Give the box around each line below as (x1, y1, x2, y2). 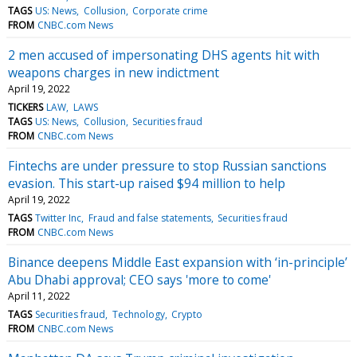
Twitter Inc (35, 210, 82, 225)
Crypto (171, 307, 202, 321)
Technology (112, 307, 165, 321)
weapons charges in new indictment (8, 63, 219, 81)
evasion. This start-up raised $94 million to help (8, 174, 285, 192)
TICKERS (8, 100, 43, 114)
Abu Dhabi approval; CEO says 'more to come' (8, 270, 271, 288)
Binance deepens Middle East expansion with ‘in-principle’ (8, 253, 347, 271)
